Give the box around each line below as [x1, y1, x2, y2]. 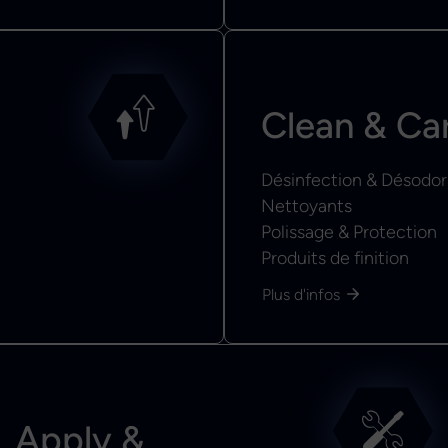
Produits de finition [261, 247, 409, 269]
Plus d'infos [262, 285, 340, 305]
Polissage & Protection [261, 221, 437, 243]
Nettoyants [261, 195, 352, 217]
